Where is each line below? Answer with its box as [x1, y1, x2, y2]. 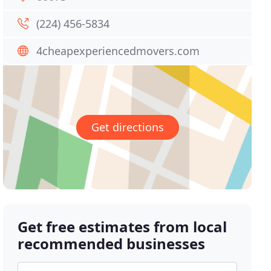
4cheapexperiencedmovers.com [36, 44, 200, 58]
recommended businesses [18, 233, 206, 254]
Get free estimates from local [18, 217, 227, 237]
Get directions [91, 120, 164, 135]
